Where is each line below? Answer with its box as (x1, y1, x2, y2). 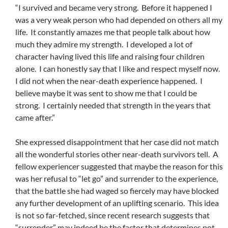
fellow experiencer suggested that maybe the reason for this (15, 161, 223, 172)
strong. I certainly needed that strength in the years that (15, 100, 211, 110)
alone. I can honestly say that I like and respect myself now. (15, 64, 221, 74)
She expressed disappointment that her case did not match (15, 137, 219, 147)
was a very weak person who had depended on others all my (15, 15, 222, 25)
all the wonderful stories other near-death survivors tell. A (15, 149, 218, 159)
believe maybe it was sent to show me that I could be (15, 88, 197, 98)
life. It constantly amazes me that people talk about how (15, 27, 210, 37)
